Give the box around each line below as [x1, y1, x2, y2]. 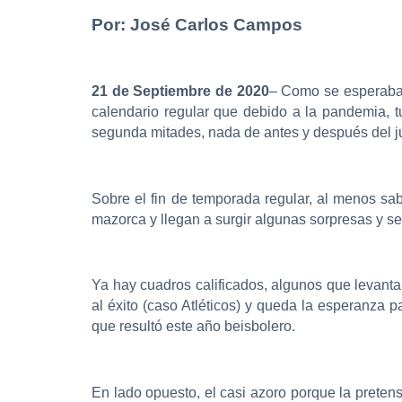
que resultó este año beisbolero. [92, 319, 295, 335]
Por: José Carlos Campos [92, 14, 302, 34]
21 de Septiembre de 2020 [92, 83, 269, 99]
